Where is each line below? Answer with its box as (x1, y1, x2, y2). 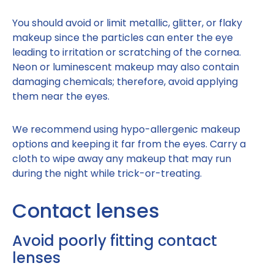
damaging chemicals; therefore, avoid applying (12, 75, 238, 89)
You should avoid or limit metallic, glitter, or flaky (12, 16, 242, 31)
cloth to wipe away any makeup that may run (12, 152, 231, 166)
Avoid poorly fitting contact (12, 231, 217, 251)
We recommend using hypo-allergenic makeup (12, 122, 240, 137)
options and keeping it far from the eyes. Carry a (12, 137, 246, 152)
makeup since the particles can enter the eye (12, 31, 233, 45)
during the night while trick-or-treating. (12, 166, 202, 181)
